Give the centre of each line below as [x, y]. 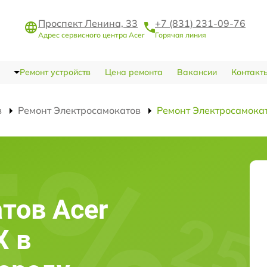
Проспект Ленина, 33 [88, 23]
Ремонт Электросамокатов [79, 110]
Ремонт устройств [55, 72]
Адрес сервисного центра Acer [91, 35]
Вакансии [197, 72]
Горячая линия [181, 35]
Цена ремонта [133, 72]
